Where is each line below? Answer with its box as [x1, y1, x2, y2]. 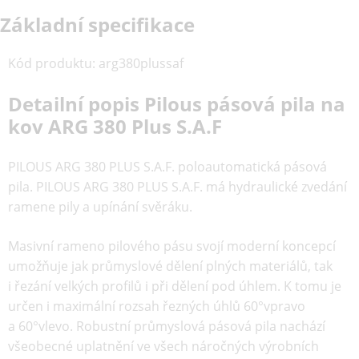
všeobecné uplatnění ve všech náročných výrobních [8, 337, 319, 355]
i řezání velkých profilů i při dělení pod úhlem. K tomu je [8, 277, 341, 295]
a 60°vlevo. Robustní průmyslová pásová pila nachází [8, 317, 325, 335]
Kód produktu [8, 54, 92, 72]
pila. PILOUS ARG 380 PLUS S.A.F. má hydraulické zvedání [8, 178, 347, 196]
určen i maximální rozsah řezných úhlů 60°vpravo [8, 297, 305, 315]
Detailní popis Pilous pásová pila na [8, 91, 345, 117]
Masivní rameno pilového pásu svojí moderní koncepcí [8, 237, 336, 255]
